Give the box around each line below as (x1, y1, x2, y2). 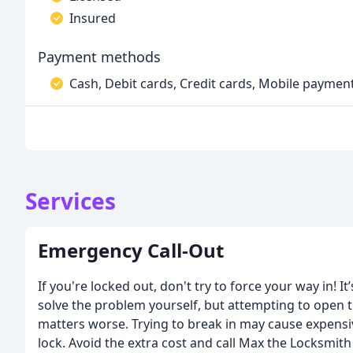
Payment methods (38, 47, 161, 66)
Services (25, 186, 116, 216)
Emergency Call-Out (38, 237, 224, 263)
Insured (69, 9, 116, 27)
